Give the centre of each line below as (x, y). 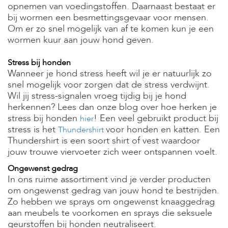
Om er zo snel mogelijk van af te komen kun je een (111, 29)
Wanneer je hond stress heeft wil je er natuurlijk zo (110, 74)
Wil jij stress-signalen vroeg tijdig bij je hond (97, 96)
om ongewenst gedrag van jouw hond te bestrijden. (113, 191)
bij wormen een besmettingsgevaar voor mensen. (108, 18)
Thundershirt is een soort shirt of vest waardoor (104, 141)
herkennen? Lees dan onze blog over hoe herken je (112, 107)
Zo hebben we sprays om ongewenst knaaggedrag (111, 202)
